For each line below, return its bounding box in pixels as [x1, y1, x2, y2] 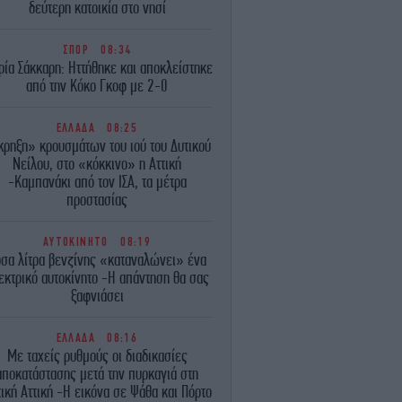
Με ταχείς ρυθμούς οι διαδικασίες [6, 345, 188, 365]
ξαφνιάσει [70, 285, 124, 305]
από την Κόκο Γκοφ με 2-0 [26, 75, 168, 95]
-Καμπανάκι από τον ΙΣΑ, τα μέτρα [7, 171, 187, 191]
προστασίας [66, 189, 127, 209]
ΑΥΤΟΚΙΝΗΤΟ [42, 234, 117, 249]
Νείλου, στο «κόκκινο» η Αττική [13, 153, 181, 173]
